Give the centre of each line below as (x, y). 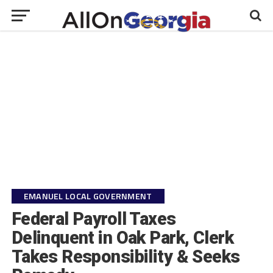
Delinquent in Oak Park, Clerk (122, 238)
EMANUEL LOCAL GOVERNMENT (88, 196)
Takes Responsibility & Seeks (126, 257)
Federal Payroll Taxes (94, 219)
